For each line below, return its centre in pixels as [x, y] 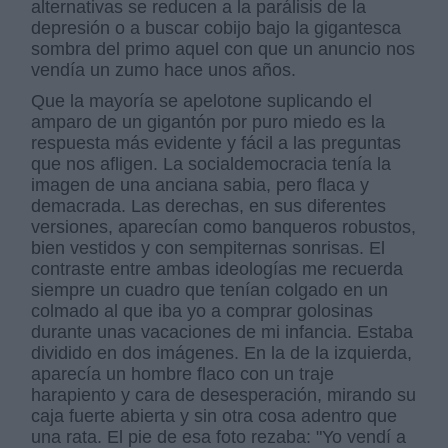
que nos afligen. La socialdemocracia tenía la [211, 163]
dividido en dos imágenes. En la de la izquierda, [222, 352]
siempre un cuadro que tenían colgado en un [210, 289]
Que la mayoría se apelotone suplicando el [202, 100]
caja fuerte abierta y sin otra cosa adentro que [214, 415]
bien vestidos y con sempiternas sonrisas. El [208, 247]
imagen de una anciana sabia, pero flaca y [200, 184]
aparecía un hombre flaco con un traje [183, 373]
